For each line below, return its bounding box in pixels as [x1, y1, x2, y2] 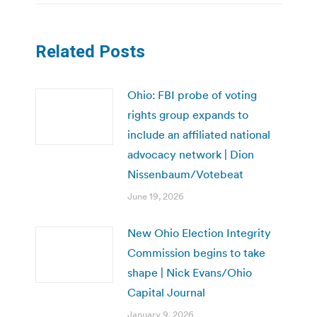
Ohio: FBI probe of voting [127, 87, 257, 102]
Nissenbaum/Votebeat [127, 166, 243, 181]
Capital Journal [127, 284, 205, 299]
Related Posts [35, 41, 145, 62]
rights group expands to [127, 107, 248, 122]
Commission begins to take [127, 245, 265, 260]
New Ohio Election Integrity [127, 225, 271, 240]
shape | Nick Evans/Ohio [127, 265, 252, 279]
